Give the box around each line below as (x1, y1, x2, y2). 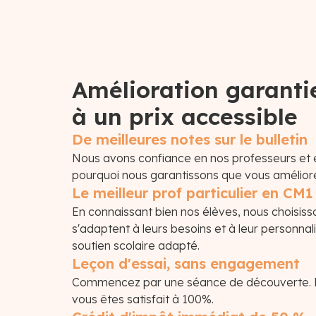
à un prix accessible (72, 102, 298, 130)
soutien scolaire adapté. (72, 238, 200, 253)
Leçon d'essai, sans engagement (72, 255, 300, 272)
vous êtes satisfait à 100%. (72, 292, 214, 306)
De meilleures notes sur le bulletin (72, 130, 308, 148)
